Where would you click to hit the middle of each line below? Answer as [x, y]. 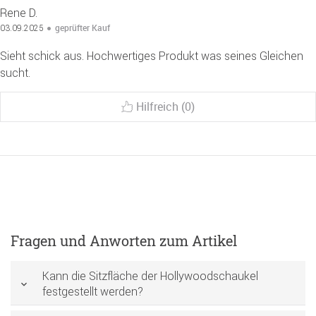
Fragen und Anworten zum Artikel [124, 241]
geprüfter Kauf [83, 28]
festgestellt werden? [93, 292]
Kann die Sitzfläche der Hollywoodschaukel [150, 276]
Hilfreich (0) [165, 107]
